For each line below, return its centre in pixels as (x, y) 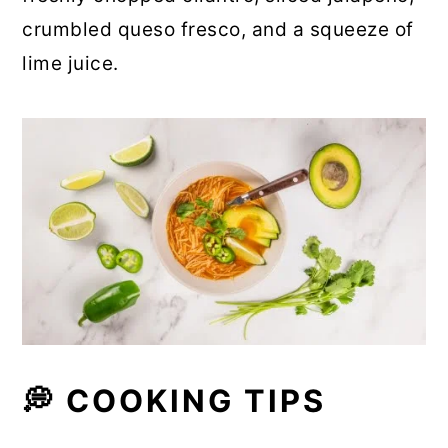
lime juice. (70, 64)
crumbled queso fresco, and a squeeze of (218, 30)
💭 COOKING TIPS (174, 401)
